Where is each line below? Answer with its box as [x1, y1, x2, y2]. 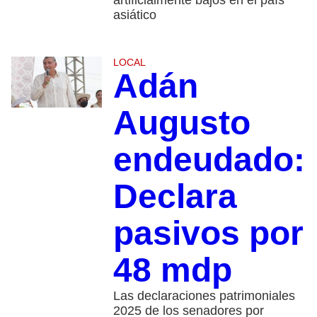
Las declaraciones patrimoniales [113, 289, 295, 304]
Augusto [113, 104, 250, 142]
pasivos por [113, 214, 304, 253]
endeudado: [113, 141, 305, 179]
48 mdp [113, 251, 232, 289]
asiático [113, 8, 156, 23]
